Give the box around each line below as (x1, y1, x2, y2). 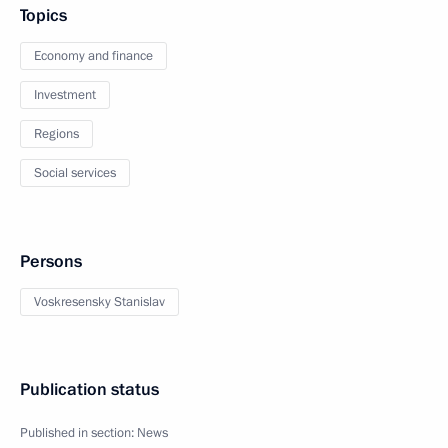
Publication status (20, 378, 159, 402)
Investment (34, 86, 96, 105)
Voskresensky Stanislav (34, 293, 165, 312)
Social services (34, 164, 116, 183)
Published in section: (20, 424, 137, 443)
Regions (34, 125, 79, 144)
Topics (20, 4, 67, 28)
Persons (20, 250, 82, 274)
